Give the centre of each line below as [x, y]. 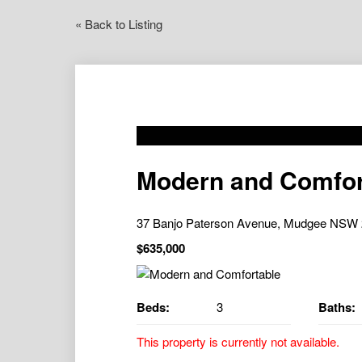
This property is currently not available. [238, 342]
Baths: [337, 307]
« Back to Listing [119, 24]
